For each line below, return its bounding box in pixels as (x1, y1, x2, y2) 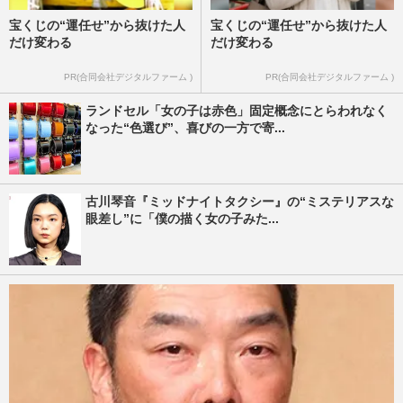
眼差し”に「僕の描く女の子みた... (85, 211, 279, 226)
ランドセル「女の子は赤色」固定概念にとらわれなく (85, 103, 388, 118)
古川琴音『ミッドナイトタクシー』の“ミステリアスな (85, 194, 394, 209)
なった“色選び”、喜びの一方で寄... (85, 121, 285, 135)
